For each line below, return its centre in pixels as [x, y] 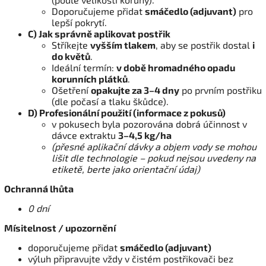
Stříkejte [71, 45]
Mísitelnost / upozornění [60, 227]
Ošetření [71, 90]
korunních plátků [90, 78]
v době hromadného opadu [176, 67]
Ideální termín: [84, 67]
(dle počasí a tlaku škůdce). [110, 101]
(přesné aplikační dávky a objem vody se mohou [154, 146]
